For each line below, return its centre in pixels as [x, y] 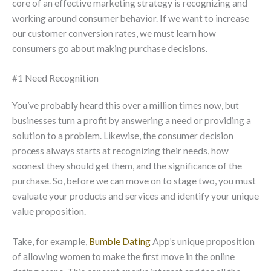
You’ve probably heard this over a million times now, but [126, 106]
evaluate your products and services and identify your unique [135, 196]
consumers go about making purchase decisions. [110, 48]
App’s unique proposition [203, 242]
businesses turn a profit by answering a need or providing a [132, 121]
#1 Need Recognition [55, 78]
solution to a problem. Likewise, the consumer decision [123, 136]
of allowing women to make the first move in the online [123, 257]
